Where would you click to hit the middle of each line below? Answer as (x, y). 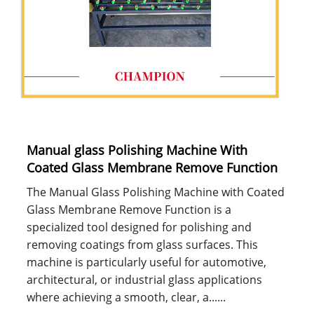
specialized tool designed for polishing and (139, 227)
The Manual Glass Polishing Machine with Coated (155, 192)
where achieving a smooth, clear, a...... (126, 298)
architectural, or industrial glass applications (144, 280)
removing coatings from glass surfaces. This (142, 245)
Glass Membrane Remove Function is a (129, 210)
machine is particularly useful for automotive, (146, 262)
